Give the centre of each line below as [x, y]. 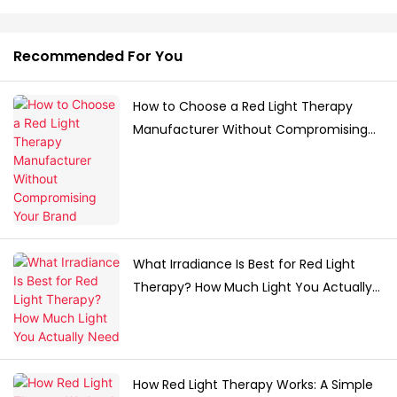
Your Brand [167, 153]
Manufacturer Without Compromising [250, 130]
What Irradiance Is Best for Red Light [244, 265]
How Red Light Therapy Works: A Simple [253, 385]
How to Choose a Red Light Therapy [243, 107]
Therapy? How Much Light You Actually [253, 288]
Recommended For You [98, 57]
